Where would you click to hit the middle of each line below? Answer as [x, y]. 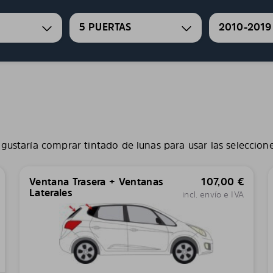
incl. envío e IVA [213, 194]
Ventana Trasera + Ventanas [96, 182]
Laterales [51, 193]
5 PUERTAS [105, 27]
